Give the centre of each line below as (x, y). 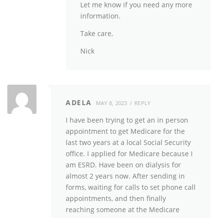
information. (100, 16)
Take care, (97, 33)
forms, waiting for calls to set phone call (131, 187)
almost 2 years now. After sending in (125, 176)
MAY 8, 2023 (111, 103)
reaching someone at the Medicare (123, 210)
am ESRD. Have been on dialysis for (123, 165)
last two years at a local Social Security (128, 143)
